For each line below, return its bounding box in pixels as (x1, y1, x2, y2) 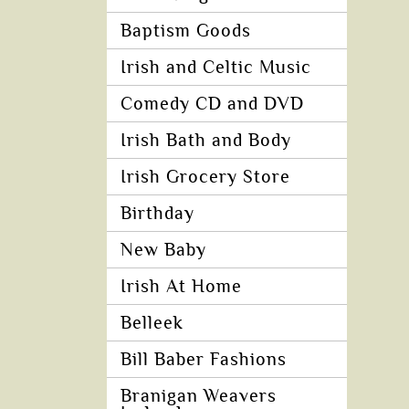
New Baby (121, 240, 206, 260)
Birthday (121, 204, 194, 224)
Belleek (121, 313, 184, 333)
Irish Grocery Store (121, 167, 290, 187)
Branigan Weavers (121, 386, 277, 406)
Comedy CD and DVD (121, 94, 304, 114)
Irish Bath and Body (121, 131, 291, 151)
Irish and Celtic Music (121, 58, 311, 78)
